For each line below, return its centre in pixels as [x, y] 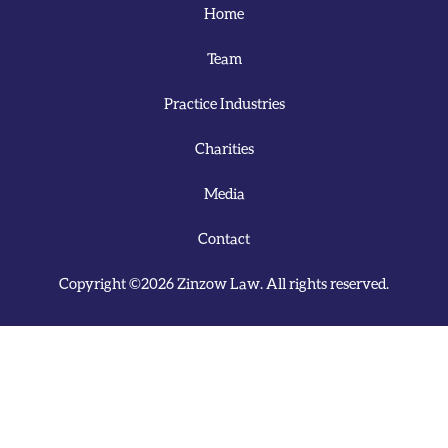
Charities [224, 148]
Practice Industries [224, 103]
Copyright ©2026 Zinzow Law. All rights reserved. [224, 283]
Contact [224, 238]
